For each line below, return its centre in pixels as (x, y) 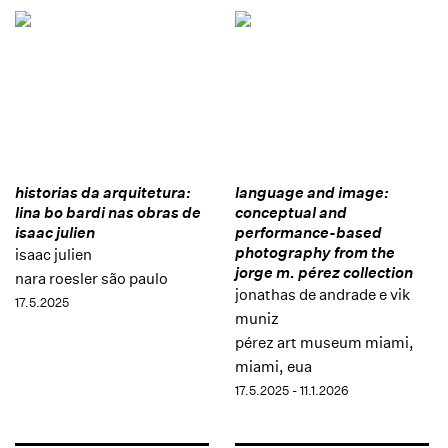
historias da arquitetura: (103, 193)
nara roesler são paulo (91, 279)
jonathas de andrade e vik (322, 295)
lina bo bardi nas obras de (108, 213)
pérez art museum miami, (324, 343)
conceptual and (290, 213)
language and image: (311, 193)
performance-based (308, 233)
